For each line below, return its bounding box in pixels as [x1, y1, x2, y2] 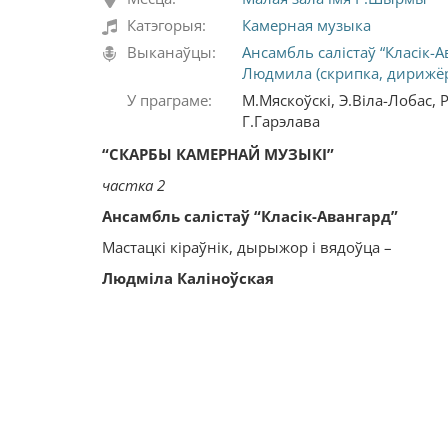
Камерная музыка [242, 15, 371, 36]
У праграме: [127, 90, 212, 111]
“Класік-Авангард [254, 206, 391, 227]
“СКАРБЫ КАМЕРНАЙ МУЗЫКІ [102, 144, 327, 165]
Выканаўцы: [127, 42, 216, 63]
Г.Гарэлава [242, 111, 320, 132]
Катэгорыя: [127, 15, 206, 36]
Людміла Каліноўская [102, 268, 274, 289]
